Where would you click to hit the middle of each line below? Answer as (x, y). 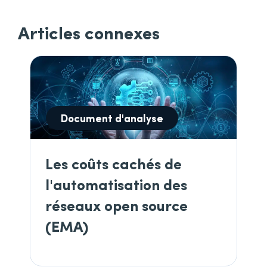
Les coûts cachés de (114, 163)
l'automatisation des (116, 184)
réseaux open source (117, 204)
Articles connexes (89, 32)
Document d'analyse (112, 117)
